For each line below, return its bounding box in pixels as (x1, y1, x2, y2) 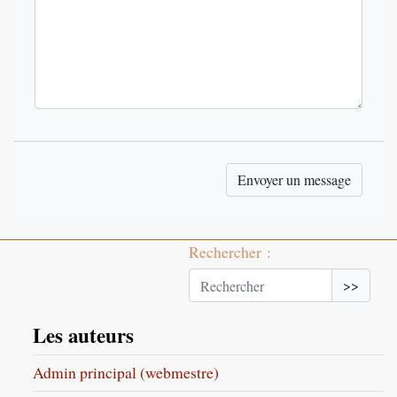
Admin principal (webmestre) (33, 362, 220, 384)
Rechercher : (189, 241, 271, 263)
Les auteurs (33, 320, 135, 351)
